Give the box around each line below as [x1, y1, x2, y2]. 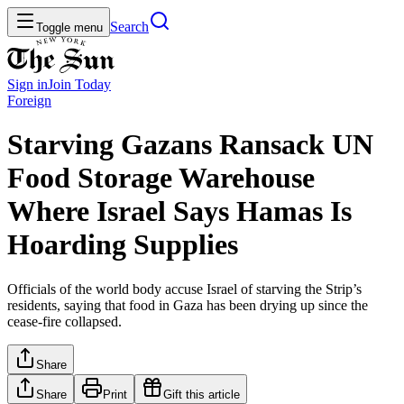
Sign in [7, 77, 48, 92]
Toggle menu [36, 21, 103, 34]
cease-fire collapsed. [7, 313, 122, 329]
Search [110, 19, 149, 34]
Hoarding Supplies [7, 228, 238, 262]
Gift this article [163, 387, 240, 401]
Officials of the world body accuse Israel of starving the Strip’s [7, 280, 362, 297]
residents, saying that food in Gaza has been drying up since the [7, 297, 368, 313]
